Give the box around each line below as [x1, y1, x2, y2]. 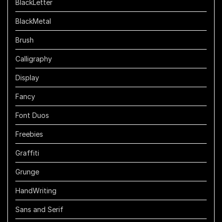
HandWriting [15, 186, 56, 195]
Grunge [15, 167, 39, 176]
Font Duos [15, 111, 49, 120]
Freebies [15, 130, 43, 139]
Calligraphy [15, 55, 52, 63]
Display [15, 73, 39, 82]
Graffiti [15, 149, 39, 158]
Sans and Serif [15, 205, 63, 214]
